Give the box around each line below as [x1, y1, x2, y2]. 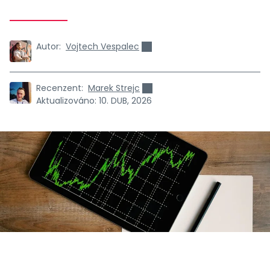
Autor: [36, 40, 61, 52]
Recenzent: [36, 82, 83, 94]
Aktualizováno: [36, 95, 96, 107]
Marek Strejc [88, 82, 140, 94]
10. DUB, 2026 [99, 95, 152, 107]
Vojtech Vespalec [66, 40, 139, 52]
